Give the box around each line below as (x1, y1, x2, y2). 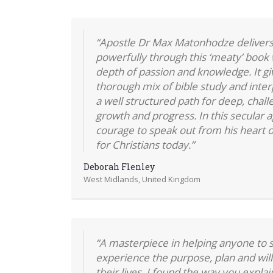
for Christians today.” (95, 137, 194, 152)
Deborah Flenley (83, 160, 155, 172)
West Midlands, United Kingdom (83, 173, 200, 185)
